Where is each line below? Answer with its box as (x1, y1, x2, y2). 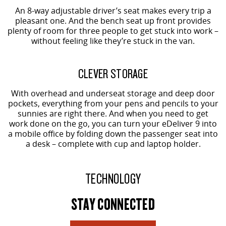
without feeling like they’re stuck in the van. (31, 35, 195, 46)
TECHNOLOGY (85, 168, 141, 187)
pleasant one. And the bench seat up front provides (15, 15, 211, 26)
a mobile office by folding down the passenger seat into (8, 128, 218, 139)
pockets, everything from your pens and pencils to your (8, 97, 218, 109)
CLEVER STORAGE (78, 64, 148, 82)
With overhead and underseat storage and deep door (11, 87, 215, 99)
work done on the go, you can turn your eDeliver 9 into (9, 118, 217, 129)
